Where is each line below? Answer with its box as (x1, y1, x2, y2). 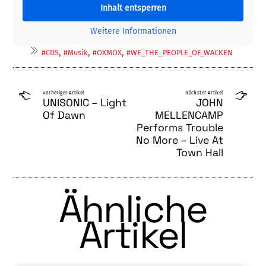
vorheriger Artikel (43, 90, 84, 96)
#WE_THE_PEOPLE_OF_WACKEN (126, 47, 233, 57)
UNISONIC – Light (43, 96, 127, 109)
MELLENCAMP (154, 108, 223, 122)
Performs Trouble (136, 121, 223, 134)
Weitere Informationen (90, 26, 176, 36)
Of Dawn (43, 108, 86, 122)
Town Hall (176, 145, 223, 159)
